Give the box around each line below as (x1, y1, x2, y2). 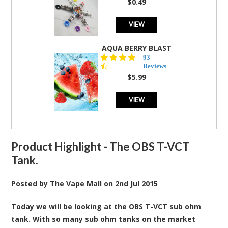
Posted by (11, 178, 50, 188)
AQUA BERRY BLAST (102, 43, 172, 53)
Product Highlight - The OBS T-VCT (11, 139, 190, 153)
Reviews (143, 62, 167, 70)
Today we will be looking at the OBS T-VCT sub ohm (11, 201, 202, 211)
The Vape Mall (50, 178, 102, 188)
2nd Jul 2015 (115, 178, 158, 188)
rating (136, 70, 155, 78)
